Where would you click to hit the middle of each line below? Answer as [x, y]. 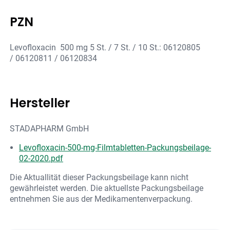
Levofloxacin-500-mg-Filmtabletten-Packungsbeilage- [115, 148]
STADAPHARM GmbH [50, 129]
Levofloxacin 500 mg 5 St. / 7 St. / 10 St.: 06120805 [105, 48]
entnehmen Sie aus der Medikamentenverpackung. [101, 199]
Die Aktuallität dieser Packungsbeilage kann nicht [99, 178]
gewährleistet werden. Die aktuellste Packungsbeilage [107, 188]
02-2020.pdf [41, 159]
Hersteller [40, 103]
